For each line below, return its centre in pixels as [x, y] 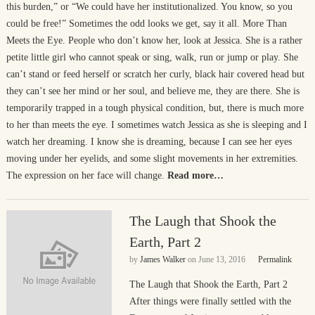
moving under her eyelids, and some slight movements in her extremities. [152, 159]
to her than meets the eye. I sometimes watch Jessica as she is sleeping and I [156, 125]
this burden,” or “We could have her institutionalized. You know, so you [149, 7]
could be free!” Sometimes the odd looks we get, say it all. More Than [146, 24]
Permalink [275, 259]
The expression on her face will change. [85, 175]
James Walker [162, 259]
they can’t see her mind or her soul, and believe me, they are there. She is [153, 91]
